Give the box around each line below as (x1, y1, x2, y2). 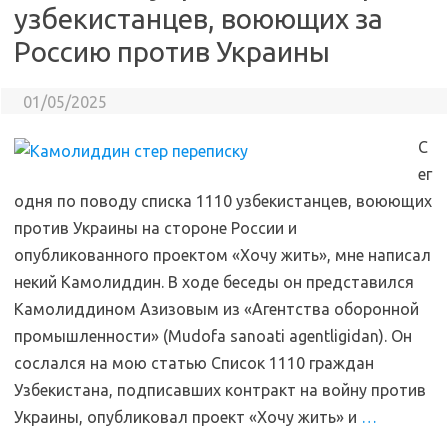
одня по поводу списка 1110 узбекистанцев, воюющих (14, 192, 432, 210)
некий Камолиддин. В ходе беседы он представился (14, 273, 414, 291)
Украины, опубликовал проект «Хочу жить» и (14, 408, 361, 426)
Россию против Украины (14, 36, 330, 67)
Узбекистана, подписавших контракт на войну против (14, 381, 426, 399)
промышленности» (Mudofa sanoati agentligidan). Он (14, 327, 412, 345)
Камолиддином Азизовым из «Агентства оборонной (14, 300, 419, 318)
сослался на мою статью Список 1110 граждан (14, 354, 374, 372)
